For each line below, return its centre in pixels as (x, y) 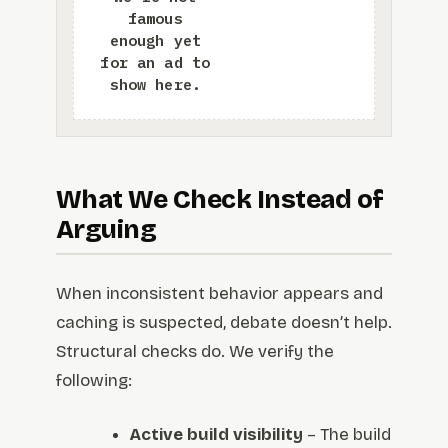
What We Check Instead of (220, 199)
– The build (347, 435)
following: (94, 380)
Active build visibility (217, 435)
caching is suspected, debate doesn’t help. (224, 322)
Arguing (106, 229)
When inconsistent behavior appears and (219, 293)
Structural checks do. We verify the (195, 351)
